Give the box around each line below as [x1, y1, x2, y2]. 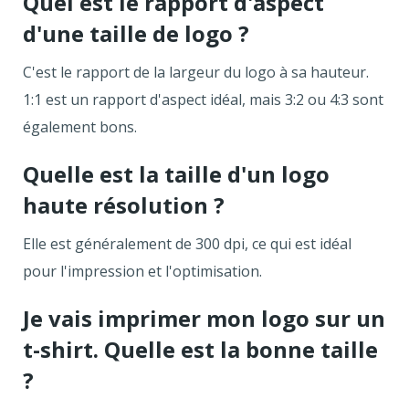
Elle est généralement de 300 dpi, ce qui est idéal [23, 233, 351, 254]
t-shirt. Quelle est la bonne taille [23, 333, 378, 364]
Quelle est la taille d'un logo [23, 158, 330, 189]
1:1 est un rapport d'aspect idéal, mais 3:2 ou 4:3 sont [23, 89, 383, 110]
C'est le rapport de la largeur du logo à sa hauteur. [23, 61, 369, 82]
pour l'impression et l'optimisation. [23, 260, 262, 281]
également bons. [23, 116, 137, 137]
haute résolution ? [23, 189, 225, 220]
